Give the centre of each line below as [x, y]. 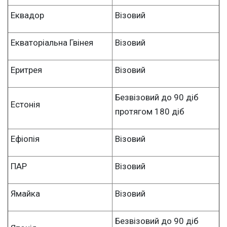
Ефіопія [25, 139]
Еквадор [27, 15]
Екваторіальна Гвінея [52, 42]
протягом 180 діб [150, 111]
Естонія [25, 104]
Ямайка [25, 193]
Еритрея [26, 70]
